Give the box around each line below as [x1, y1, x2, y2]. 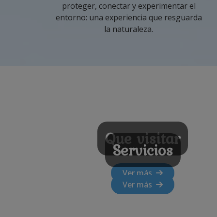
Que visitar [105, 126, 181, 150]
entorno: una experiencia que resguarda [55, 12, 202, 23]
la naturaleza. [104, 23, 154, 34]
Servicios [112, 138, 173, 161]
